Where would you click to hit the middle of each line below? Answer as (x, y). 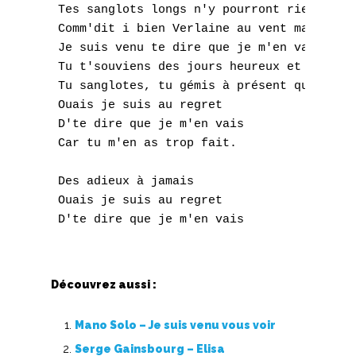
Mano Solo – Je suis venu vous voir (175, 325)
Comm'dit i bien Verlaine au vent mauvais (197, 29)
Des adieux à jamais (122, 182)
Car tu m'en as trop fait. (144, 143)
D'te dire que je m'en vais (147, 124)
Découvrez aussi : (104, 284)
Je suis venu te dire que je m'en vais (187, 48)
